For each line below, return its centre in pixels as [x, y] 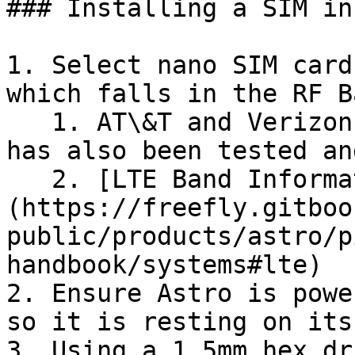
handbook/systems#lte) [164, 265]
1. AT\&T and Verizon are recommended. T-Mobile [29, 122]
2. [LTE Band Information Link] [29, 179]
